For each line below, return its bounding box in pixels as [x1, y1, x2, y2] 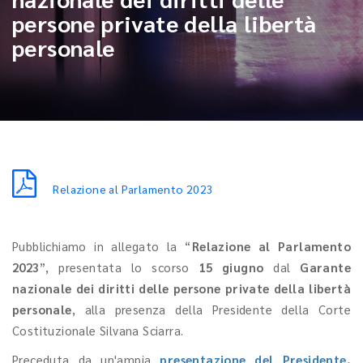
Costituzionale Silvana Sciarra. [12, 322, 187, 338]
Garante [300, 259, 351, 275]
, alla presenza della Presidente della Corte [71, 301, 351, 317]
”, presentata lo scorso [39, 259, 199, 275]
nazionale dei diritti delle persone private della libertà [12, 280, 351, 296]
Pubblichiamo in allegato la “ [12, 238, 192, 254]
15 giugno [199, 259, 264, 275]
